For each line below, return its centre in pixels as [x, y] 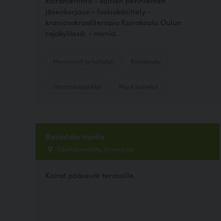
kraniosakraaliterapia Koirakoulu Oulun [113, 22]
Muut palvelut [138, 86]
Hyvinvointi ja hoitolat [83, 60]
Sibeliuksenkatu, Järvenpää [94, 148]
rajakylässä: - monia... [83, 33]
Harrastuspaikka [77, 86]
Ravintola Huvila [75, 136]
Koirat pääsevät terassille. [91, 175]
